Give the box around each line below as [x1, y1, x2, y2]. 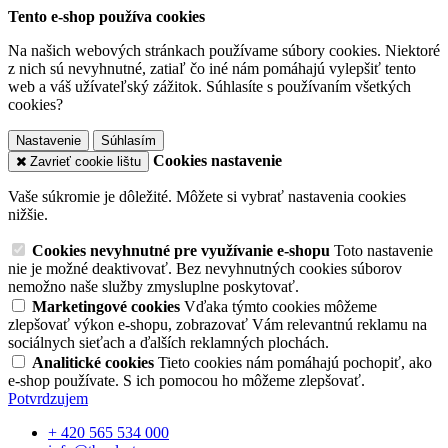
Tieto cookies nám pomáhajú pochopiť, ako [158, 354, 432, 371]
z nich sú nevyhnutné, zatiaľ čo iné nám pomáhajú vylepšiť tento [8, 60, 416, 77]
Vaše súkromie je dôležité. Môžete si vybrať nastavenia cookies [8, 188, 406, 205]
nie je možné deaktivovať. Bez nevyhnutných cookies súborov [8, 260, 402, 277]
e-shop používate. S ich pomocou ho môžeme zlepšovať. [8, 372, 365, 389]
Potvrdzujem [8, 390, 88, 407]
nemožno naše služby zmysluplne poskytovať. [8, 278, 299, 295]
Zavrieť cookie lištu [30, 154, 141, 169]
